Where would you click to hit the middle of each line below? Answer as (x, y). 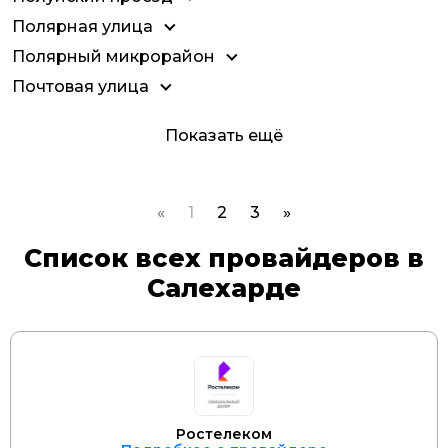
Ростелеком (224, 434)
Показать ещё (224, 135)
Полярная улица (82, 26)
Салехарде (224, 288)
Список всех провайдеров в (224, 258)
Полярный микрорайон (113, 56)
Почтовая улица (80, 86)
